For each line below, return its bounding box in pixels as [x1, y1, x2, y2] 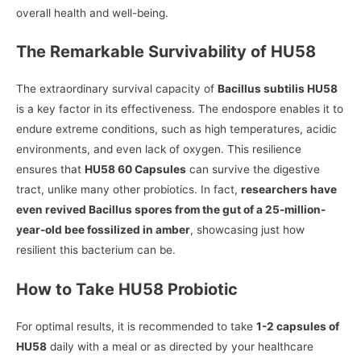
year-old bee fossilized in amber [16, 223, 190, 237]
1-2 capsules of [256, 320, 339, 334]
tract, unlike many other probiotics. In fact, [16, 183, 241, 197]
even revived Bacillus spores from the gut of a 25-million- [16, 203, 326, 217]
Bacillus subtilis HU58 [218, 82, 338, 96]
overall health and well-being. [16, 6, 168, 19]
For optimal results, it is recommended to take [16, 320, 256, 334]
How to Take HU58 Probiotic [16, 280, 238, 300]
